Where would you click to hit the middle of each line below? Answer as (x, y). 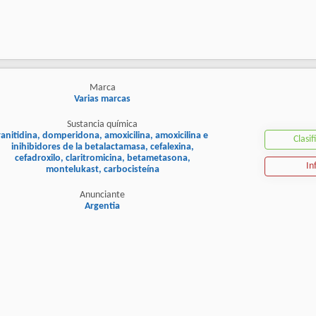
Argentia (102, 207)
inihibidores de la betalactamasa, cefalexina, (102, 147)
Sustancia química (102, 125)
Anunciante (102, 195)
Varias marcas (102, 99)
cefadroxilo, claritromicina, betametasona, (102, 159)
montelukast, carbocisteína (102, 170)
